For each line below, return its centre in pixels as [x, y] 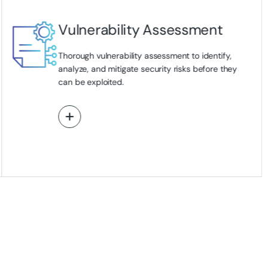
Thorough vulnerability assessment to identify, [145, 56]
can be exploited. [91, 82]
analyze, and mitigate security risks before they [148, 69]
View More [94, 117]
